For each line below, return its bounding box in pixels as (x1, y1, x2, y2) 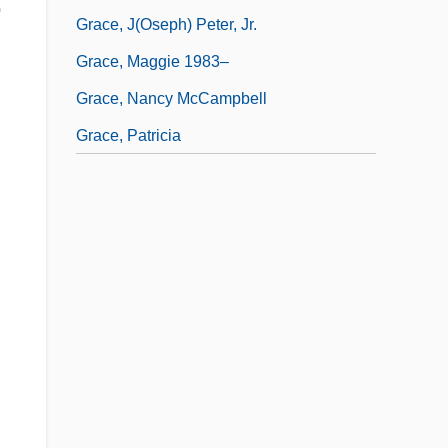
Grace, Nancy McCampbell (76, 89, 267, 107)
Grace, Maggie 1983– (76, 52, 229, 70)
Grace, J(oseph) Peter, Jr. (76, 15, 257, 33)
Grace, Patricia (76, 126, 181, 144)
